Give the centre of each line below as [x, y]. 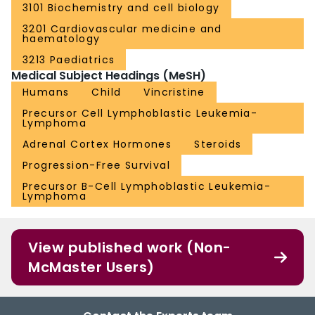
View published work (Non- [130, 248]
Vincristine [174, 92]
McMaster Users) [91, 268]
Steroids [218, 144]
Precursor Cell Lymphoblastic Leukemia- [140, 114]
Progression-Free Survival [96, 166]
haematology [62, 39]
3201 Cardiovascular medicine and [122, 29]
